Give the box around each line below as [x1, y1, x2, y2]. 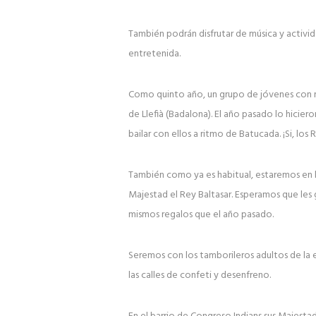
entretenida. [128, 46, 181, 63]
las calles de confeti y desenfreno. [128, 267, 271, 284]
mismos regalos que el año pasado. [128, 207, 274, 224]
